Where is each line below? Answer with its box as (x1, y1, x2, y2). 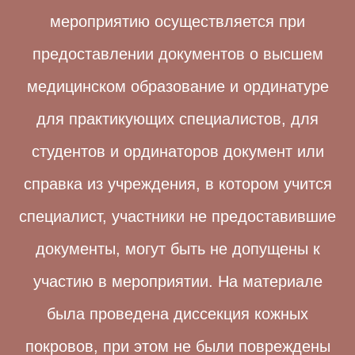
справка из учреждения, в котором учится (23, 175, 332, 193)
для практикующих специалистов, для (36, 110, 319, 128)
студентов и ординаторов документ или (31, 143, 324, 160)
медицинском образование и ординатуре (26, 78, 329, 95)
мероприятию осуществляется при (50, 13, 305, 30)
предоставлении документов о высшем (32, 45, 323, 63)
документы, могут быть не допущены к (35, 240, 320, 258)
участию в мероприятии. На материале (32, 273, 323, 290)
